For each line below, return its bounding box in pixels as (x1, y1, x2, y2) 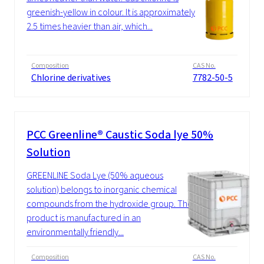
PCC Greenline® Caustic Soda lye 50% (27, 127, 213, 143)
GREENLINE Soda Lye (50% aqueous (27, 169, 163, 182)
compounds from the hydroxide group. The (27, 197, 193, 210)
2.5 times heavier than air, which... (27, 20, 153, 33)
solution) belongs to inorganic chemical (27, 183, 177, 196)
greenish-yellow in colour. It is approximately (27, 6, 195, 19)
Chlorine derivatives (31, 71, 111, 84)
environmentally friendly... (27, 226, 124, 239)
